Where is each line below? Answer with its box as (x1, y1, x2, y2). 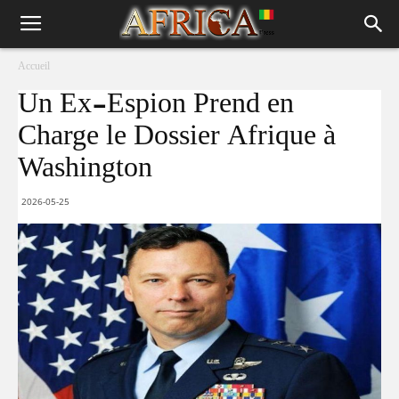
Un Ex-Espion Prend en (18, 82, 294, 129)
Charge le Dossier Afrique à (18, 114, 336, 161)
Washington (18, 146, 152, 193)
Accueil (18, 58, 50, 76)
